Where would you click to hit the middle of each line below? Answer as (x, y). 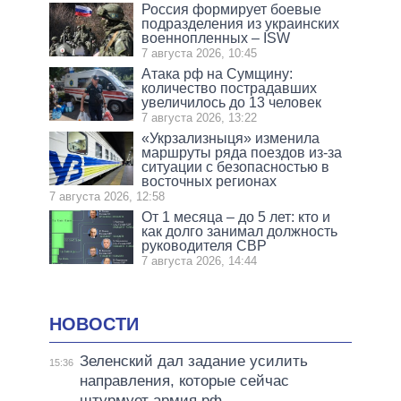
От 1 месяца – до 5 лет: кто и (236, 218)
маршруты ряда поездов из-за (242, 153)
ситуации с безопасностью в (236, 167)
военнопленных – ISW (216, 38)
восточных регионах (209, 182)
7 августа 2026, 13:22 (200, 118)
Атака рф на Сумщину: (218, 74)
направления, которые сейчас (184, 380)
